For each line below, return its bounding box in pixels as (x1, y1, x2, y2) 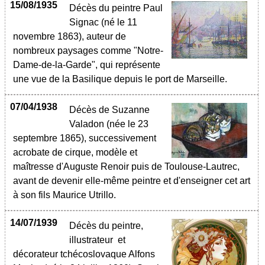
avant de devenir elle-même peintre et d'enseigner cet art (13, 176, 250, 186)
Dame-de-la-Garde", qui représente (13, 60, 160, 70)
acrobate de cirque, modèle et (13, 147, 137, 157)
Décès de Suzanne (69, 105, 150, 115)
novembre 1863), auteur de (13, 31, 126, 41)
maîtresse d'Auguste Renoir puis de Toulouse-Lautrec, (13, 161, 240, 172)
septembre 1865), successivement (13, 133, 156, 143)
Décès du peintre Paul (69, 3, 163, 13)
